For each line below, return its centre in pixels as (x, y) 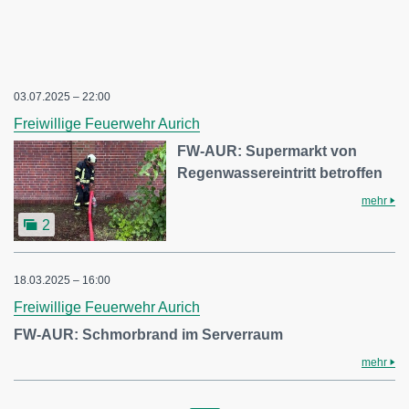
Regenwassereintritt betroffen (280, 173)
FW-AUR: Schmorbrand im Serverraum (148, 334)
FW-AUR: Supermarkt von (267, 152)
